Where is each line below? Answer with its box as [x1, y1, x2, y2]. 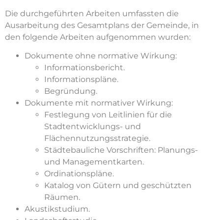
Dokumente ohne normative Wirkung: [25, 51, 177, 61]
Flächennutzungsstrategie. [44, 134, 150, 143]
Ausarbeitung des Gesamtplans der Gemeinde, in [5, 20, 199, 30]
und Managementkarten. [44, 157, 144, 167]
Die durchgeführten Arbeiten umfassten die [5, 8, 179, 18]
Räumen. [44, 192, 80, 202]
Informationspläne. [44, 75, 118, 84]
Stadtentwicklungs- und [44, 122, 141, 132]
